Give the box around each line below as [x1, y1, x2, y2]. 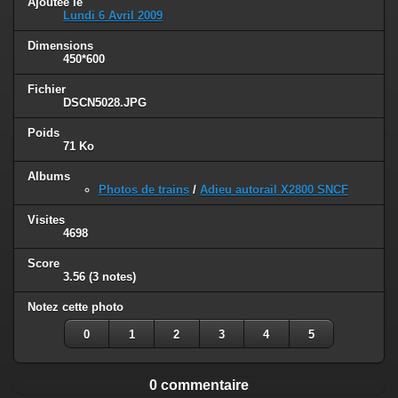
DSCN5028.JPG [63, 96, 147, 110]
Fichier [28, 83, 66, 97]
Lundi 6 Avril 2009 [63, 9, 163, 23]
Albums [28, 170, 70, 183]
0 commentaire [149, 377, 249, 393]
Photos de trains [99, 183, 189, 196]
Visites [28, 212, 65, 227]
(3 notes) [89, 269, 136, 283]
